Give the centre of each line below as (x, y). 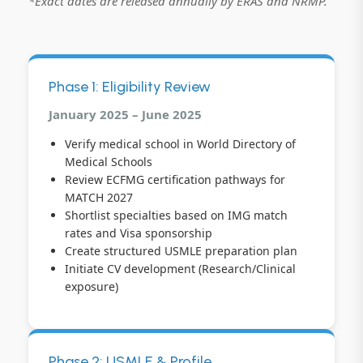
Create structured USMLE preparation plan (181, 250)
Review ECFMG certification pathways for (175, 179)
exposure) (92, 286)
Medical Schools (109, 161)
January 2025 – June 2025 (125, 114)
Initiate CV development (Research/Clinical (180, 268)
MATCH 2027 (99, 197)
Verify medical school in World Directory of (180, 143)
